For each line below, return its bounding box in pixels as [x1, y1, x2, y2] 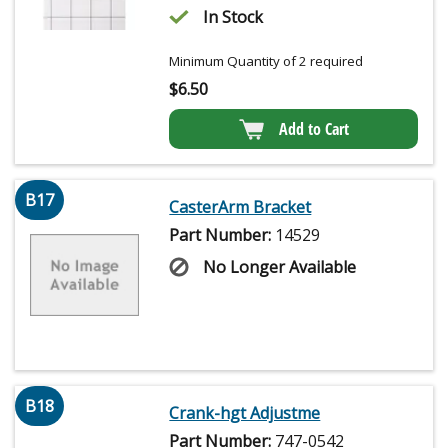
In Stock [203, 5, 264, 28]
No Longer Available [203, 255, 357, 278]
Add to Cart [278, 117, 349, 140]
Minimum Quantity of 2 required [169, 51, 364, 70]
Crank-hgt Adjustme [169, 401, 321, 424]
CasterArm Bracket [169, 195, 312, 218]
